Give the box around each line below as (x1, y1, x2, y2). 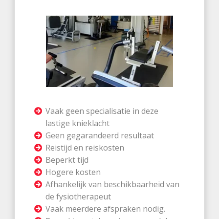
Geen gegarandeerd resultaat (45, 130, 154, 141)
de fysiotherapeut (45, 191, 111, 202)
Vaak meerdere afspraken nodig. (45, 203, 166, 215)
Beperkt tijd (45, 154, 89, 166)
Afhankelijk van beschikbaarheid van (45, 179, 180, 190)
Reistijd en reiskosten (45, 142, 125, 153)
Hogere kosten (45, 167, 101, 178)
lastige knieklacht (45, 118, 110, 129)
